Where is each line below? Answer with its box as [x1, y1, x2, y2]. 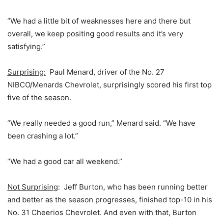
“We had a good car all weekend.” [7, 157, 122, 166]
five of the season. [7, 93, 71, 102]
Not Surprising [7, 182, 58, 192]
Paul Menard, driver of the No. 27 [46, 67, 165, 77]
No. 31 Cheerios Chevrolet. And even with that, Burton [7, 208, 196, 217]
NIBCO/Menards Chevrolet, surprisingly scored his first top [7, 80, 212, 89]
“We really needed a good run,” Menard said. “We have [7, 118, 195, 128]
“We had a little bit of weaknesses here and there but [7, 16, 191, 26]
